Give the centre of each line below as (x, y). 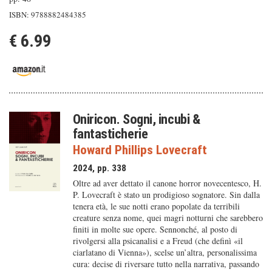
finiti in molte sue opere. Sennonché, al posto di (155, 229)
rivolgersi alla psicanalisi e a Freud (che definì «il (158, 241)
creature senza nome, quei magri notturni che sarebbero (168, 218)
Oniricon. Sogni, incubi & (136, 119)
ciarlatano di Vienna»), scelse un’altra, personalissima (165, 252)
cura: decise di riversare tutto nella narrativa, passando (166, 264)
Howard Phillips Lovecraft (140, 150)
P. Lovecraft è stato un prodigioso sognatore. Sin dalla (166, 195)
